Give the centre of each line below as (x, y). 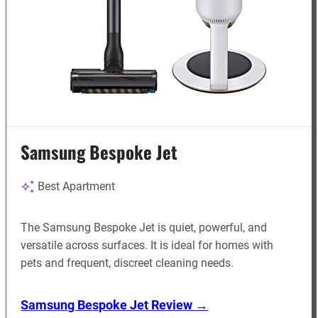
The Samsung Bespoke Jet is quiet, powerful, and (144, 227)
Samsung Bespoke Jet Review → (115, 305)
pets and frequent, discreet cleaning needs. (127, 263)
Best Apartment (77, 187)
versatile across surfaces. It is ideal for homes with (147, 245)
